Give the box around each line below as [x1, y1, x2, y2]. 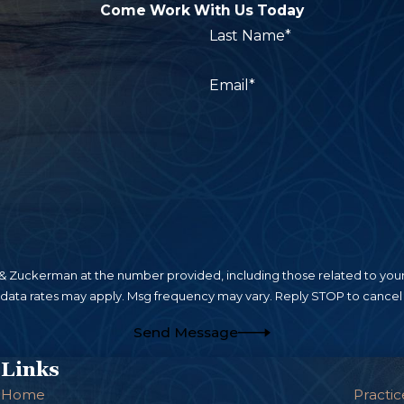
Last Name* [208, 27, 291, 45]
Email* [208, 77, 255, 94]
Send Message [133, 324, 239, 342]
